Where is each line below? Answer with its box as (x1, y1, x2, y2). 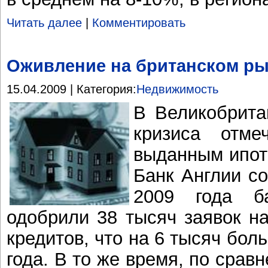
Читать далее (7, 16, 82, 29)
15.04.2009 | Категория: (7, 82, 136, 96)
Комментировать (92, 16, 185, 29)
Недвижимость (136, 82, 218, 96)
